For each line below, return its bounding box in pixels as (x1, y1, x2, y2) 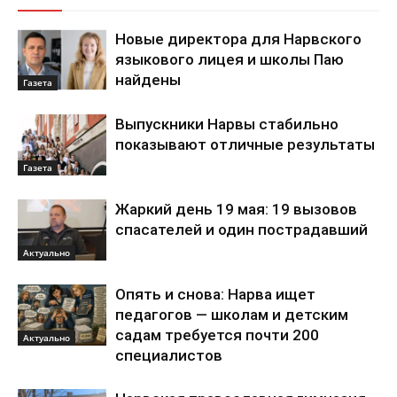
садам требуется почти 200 (115, 326, 319, 344)
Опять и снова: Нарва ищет (115, 285, 315, 303)
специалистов (115, 346, 222, 364)
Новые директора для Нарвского (115, 30, 362, 48)
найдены (115, 71, 181, 89)
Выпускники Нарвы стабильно (115, 115, 339, 133)
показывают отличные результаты (115, 136, 375, 153)
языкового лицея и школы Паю (115, 51, 344, 68)
